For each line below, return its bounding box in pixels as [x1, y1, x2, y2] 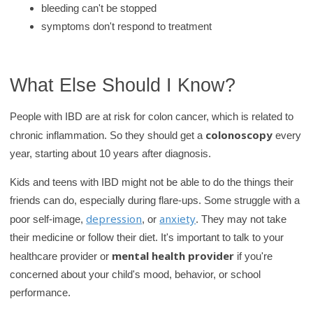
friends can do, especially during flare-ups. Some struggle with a [10, 194, 300, 207]
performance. [10, 286, 71, 299]
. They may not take [196, 213, 287, 226]
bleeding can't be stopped [41, 1, 157, 14]
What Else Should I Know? [10, 74, 236, 96]
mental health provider [112, 249, 235, 263]
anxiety [159, 212, 196, 226]
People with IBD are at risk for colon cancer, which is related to [10, 110, 294, 123]
